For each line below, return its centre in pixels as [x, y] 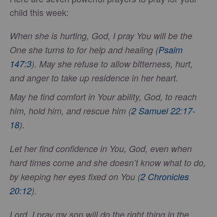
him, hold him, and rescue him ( [70, 111]
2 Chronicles [165, 177]
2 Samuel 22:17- [163, 111]
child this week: [39, 12]
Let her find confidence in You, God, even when [101, 149]
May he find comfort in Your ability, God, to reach [103, 97]
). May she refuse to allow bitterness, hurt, [112, 64]
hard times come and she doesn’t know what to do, [108, 163]
